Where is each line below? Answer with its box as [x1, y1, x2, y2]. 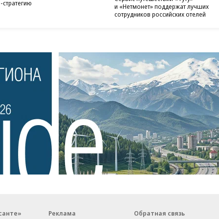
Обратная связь [134, 209, 185, 218]
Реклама [48, 209, 76, 218]
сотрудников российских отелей [114, 10, 206, 19]
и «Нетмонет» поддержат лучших [114, 2, 209, 11]
